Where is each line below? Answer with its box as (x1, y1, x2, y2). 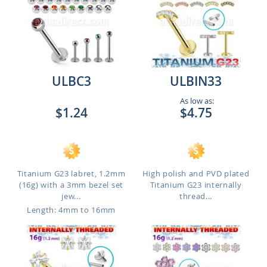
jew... (61, 191, 81, 201)
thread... (179, 191, 213, 201)
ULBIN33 (170, 73, 222, 89)
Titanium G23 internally (150, 179, 242, 190)
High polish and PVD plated (142, 168, 250, 179)
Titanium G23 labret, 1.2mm (17, 168, 126, 179)
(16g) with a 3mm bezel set (19, 179, 123, 190)
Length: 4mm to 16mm (27, 204, 116, 215)
